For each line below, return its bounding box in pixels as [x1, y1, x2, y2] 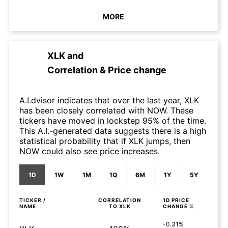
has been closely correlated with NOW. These [19, 105, 193, 116]
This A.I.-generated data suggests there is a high [19, 126, 206, 136]
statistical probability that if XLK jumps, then [19, 136, 190, 146]
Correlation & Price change [47, 65, 166, 75]
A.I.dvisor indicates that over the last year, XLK [19, 95, 199, 105]
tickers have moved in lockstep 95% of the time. [19, 116, 206, 126]
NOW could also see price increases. [19, 146, 160, 156]
